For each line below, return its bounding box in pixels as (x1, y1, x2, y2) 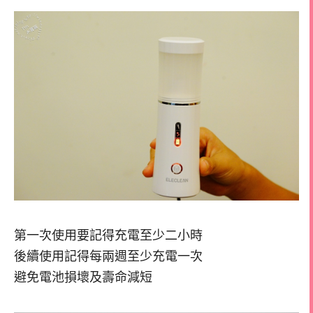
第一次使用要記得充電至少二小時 (14, 228, 203, 242)
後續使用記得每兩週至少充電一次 (14, 249, 203, 263)
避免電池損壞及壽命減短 (14, 270, 152, 284)
